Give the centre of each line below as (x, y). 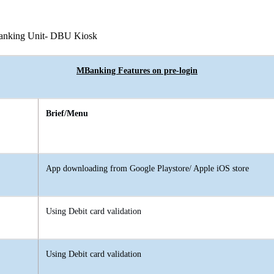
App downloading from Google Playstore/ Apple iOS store (147, 169)
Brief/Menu (67, 114)
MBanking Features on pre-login (137, 71)
